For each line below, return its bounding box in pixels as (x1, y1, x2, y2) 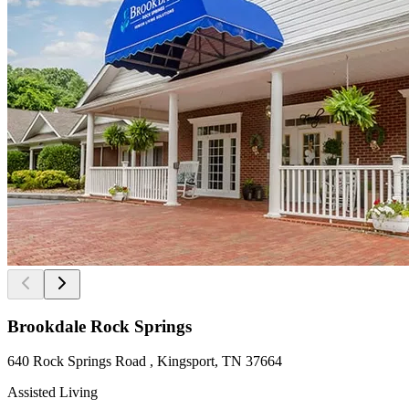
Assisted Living (7, 384, 98, 401)
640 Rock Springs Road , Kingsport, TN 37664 (7, 353, 282, 370)
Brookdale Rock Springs (7, 316, 192, 336)
